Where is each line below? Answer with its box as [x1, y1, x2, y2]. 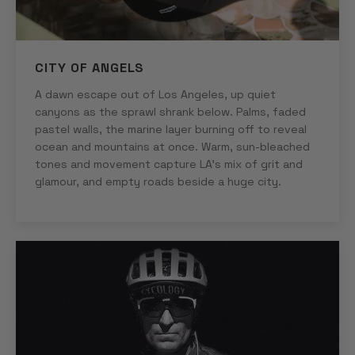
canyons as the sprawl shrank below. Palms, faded [35, 104, 306, 119]
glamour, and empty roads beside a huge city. [35, 174, 281, 189]
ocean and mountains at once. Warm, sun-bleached [35, 139, 310, 154]
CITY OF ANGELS [35, 59, 145, 76]
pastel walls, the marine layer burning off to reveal [35, 121, 307, 136]
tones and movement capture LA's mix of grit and [35, 156, 303, 171]
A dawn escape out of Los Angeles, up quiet [35, 86, 276, 101]
